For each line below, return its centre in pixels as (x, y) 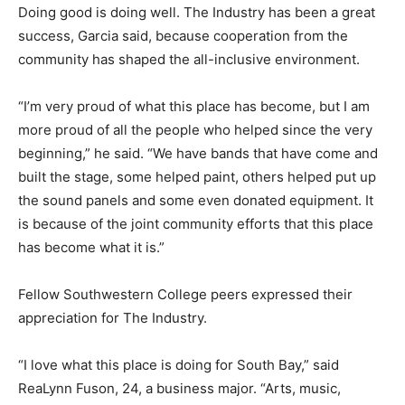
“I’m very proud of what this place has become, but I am (194, 107)
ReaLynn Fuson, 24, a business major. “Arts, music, (179, 389)
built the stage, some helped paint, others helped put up (197, 177)
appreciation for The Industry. (113, 318)
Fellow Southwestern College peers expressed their (185, 295)
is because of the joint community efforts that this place (196, 224)
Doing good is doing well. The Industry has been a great (197, 13)
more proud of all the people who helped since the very (195, 130)
